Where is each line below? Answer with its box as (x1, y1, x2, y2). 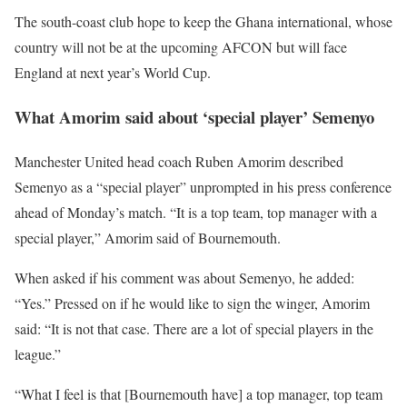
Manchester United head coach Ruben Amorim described (15, 151, 343, 171)
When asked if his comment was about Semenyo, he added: (15, 267, 354, 287)
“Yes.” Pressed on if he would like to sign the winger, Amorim (15, 293, 370, 313)
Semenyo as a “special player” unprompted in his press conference (15, 176, 392, 196)
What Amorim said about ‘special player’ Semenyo (15, 104, 374, 129)
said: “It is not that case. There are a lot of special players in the (15, 318, 373, 338)
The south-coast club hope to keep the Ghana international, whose (15, 12, 392, 32)
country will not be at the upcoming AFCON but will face (15, 37, 347, 57)
